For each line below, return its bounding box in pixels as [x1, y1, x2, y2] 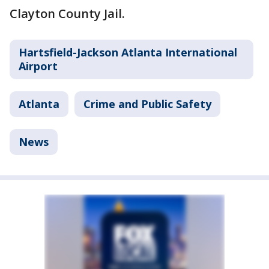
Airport [19, 58, 58, 73]
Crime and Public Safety [83, 96, 211, 111]
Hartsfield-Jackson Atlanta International [19, 44, 237, 59]
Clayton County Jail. [10, 5, 125, 22]
